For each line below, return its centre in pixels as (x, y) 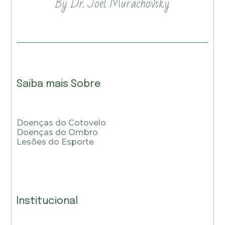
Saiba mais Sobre (59, 84)
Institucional (47, 201)
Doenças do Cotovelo (62, 123)
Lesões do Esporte (55, 142)
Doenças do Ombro (58, 133)
